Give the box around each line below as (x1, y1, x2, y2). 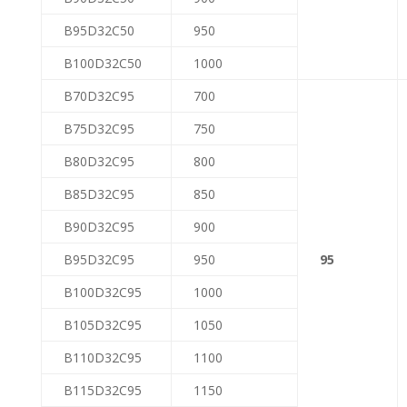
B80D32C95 (63, 153, 134, 170)
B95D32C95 (63, 251, 134, 268)
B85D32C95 (63, 185, 134, 203)
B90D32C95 (63, 218, 134, 235)
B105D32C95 (63, 316, 142, 333)
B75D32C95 (63, 120, 134, 137)
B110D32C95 (63, 349, 142, 366)
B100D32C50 (63, 55, 142, 72)
